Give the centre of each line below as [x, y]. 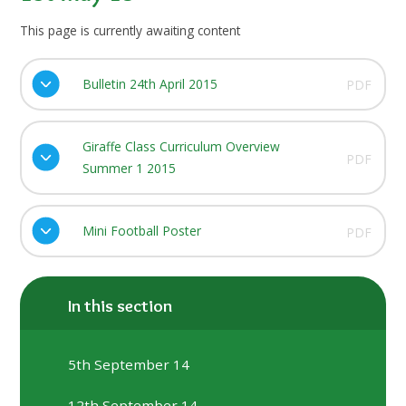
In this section [121, 306]
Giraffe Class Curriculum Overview [181, 146]
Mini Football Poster [141, 231]
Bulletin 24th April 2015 [150, 83]
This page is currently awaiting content [130, 30]
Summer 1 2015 [129, 168]
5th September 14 [129, 364]
